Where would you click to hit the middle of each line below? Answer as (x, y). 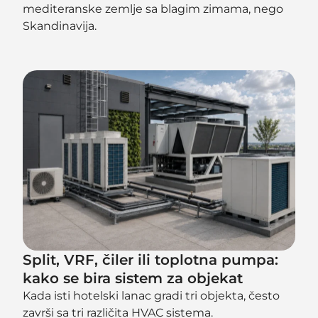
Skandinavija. (60, 26)
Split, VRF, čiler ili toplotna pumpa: (151, 260)
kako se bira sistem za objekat (133, 279)
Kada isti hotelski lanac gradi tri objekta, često (152, 296)
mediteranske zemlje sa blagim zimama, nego (153, 9)
